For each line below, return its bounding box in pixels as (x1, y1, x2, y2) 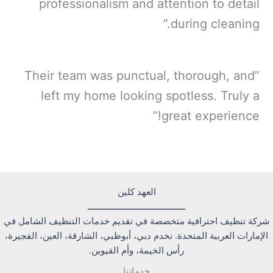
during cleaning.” (171, 16, 260, 31)
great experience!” (161, 108, 260, 123)
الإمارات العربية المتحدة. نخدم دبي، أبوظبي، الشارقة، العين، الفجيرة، (5, 230, 268, 242)
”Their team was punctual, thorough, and (24, 68, 255, 83)
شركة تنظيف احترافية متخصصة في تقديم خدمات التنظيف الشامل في (3, 216, 270, 227)
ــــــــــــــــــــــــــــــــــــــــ (88, 201, 185, 213)
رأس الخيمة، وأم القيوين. (89, 245, 184, 257)
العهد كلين (117, 186, 156, 198)
